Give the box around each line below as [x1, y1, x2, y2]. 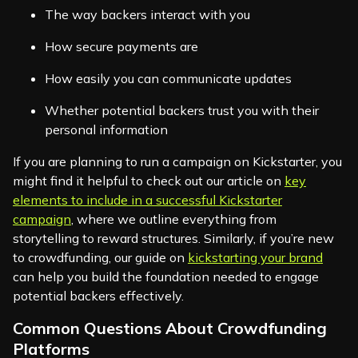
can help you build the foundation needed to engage [13, 268, 319, 285]
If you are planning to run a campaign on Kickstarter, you [13, 153, 342, 170]
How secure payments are [45, 38, 198, 55]
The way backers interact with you [45, 6, 250, 23]
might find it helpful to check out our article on [13, 173, 281, 189]
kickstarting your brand [188, 249, 323, 266]
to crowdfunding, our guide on [13, 249, 185, 266]
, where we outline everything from [71, 211, 276, 228]
